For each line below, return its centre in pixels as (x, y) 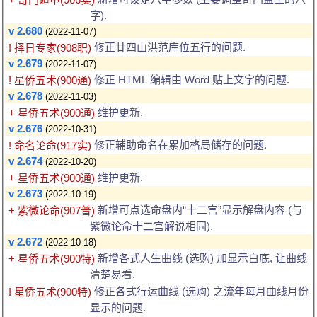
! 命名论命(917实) (50, 146)
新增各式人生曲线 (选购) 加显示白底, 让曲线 (201, 258)
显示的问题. (118, 308)
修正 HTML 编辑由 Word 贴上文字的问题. (190, 80)
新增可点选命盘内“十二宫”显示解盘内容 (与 (198, 210)
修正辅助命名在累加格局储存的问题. (179, 145)
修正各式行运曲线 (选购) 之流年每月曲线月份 (200, 292)
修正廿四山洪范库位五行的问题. (168, 47)
